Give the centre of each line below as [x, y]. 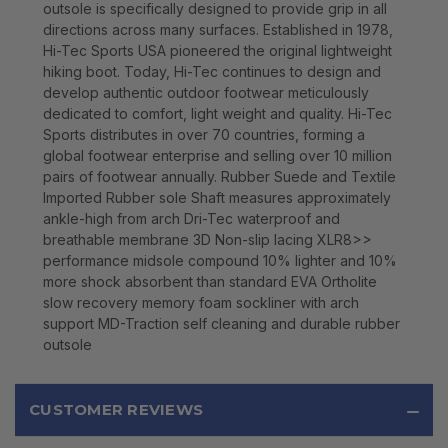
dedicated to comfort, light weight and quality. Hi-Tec [217, 114]
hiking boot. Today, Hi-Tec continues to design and [212, 72]
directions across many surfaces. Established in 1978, [218, 30]
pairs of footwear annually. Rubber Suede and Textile [219, 177]
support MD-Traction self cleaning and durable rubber [221, 324]
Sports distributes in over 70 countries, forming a [204, 135]
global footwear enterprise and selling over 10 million [217, 156]
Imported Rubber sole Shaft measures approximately [217, 198]
